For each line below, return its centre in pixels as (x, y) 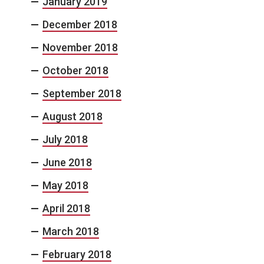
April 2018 (66, 208)
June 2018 (67, 162)
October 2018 (75, 70)
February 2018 (77, 254)
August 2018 (72, 116)
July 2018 (65, 139)
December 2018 (80, 24)
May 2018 (65, 185)
